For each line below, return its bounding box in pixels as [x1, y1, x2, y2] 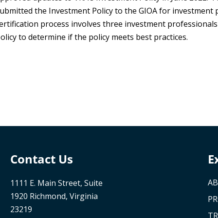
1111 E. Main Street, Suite [10, 178, 103, 189]
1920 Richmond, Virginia [10, 191, 98, 202]
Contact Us [10, 151, 73, 167]
